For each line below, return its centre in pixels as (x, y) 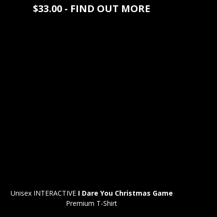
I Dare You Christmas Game (125, 193)
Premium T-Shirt (92, 203)
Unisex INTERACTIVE (44, 193)
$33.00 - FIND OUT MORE (92, 9)
